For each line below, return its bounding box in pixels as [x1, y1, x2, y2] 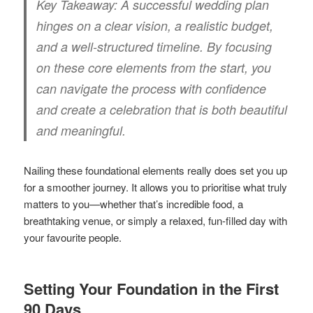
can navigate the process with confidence [36, 79, 267, 97]
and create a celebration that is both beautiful [36, 100, 288, 118]
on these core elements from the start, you [36, 58, 272, 76]
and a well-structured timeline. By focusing [36, 37, 272, 55]
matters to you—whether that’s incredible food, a [24, 196, 244, 211]
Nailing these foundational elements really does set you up [24, 162, 288, 177]
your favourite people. [24, 229, 122, 245]
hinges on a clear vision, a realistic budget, [36, 16, 274, 34]
